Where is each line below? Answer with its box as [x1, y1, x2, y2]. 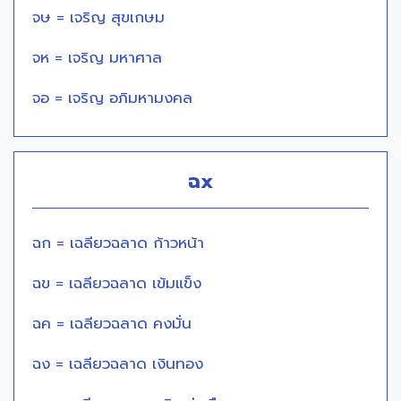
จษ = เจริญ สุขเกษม [32, 6, 165, 30]
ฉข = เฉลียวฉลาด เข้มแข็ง [32, 272, 201, 295]
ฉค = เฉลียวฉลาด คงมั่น [32, 312, 192, 336]
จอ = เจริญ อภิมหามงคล [32, 87, 192, 110]
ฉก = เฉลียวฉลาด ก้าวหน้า [32, 232, 204, 255]
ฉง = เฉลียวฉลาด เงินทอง [32, 353, 203, 376]
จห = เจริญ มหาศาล [32, 47, 162, 70]
